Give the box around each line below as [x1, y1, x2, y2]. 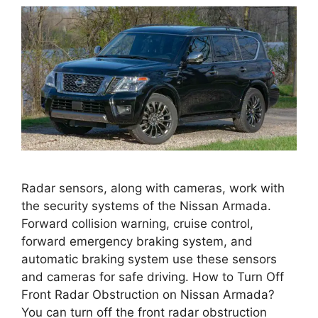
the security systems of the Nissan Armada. [21, 199, 271, 214]
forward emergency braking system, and [21, 234, 253, 249]
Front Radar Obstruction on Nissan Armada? [21, 287, 275, 302]
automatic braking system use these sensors [21, 252, 277, 267]
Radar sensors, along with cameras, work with [21, 181, 285, 196]
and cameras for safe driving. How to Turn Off [21, 270, 284, 285]
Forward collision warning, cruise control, [21, 216, 253, 231]
